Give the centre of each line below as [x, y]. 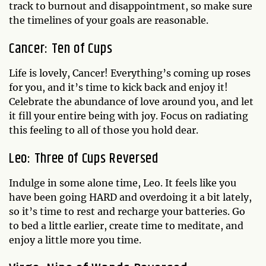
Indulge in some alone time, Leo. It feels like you [123, 183]
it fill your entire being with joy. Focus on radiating [129, 116]
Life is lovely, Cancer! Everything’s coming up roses [130, 73]
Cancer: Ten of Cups [61, 49]
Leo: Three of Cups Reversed [84, 159]
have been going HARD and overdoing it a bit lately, [130, 197]
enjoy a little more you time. [75, 240]
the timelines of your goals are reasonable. [109, 20]
